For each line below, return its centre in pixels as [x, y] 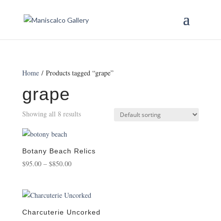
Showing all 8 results [51, 114]
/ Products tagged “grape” [76, 73]
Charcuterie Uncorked [61, 212]
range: [79, 174]
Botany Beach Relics [59, 151]
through [82, 197]
